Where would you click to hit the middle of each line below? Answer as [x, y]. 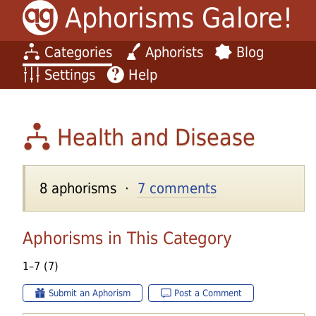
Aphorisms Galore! [178, 18]
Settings [70, 74]
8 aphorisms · [89, 188]
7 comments [177, 188]
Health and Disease [156, 137]
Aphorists [174, 52]
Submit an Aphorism [90, 293]
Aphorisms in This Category [127, 238]
